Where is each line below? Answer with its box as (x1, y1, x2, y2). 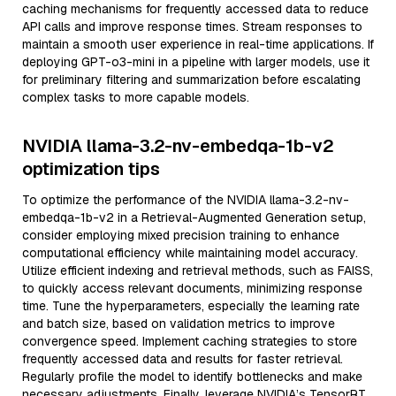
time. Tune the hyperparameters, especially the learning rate (22, 298, 360, 314)
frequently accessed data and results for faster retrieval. (22, 351, 343, 367)
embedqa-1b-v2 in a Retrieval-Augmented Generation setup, (22, 209, 366, 225)
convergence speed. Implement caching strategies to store (22, 333, 357, 349)
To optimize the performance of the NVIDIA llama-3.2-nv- (22, 192, 349, 208)
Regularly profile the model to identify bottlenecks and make (22, 369, 362, 385)
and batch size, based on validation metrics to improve (22, 316, 335, 331)
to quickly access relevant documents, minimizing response (22, 280, 362, 296)
